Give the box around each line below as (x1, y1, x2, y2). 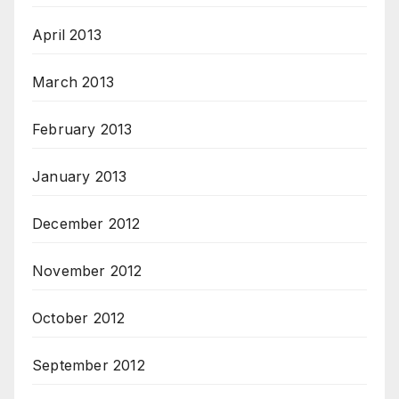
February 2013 (32, 120, 133, 139)
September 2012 (32, 356, 145, 375)
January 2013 (32, 167, 127, 186)
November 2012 (32, 262, 142, 281)
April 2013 (32, 26, 102, 45)
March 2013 (32, 73, 114, 92)
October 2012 (32, 309, 126, 328)
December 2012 (32, 215, 141, 233)
